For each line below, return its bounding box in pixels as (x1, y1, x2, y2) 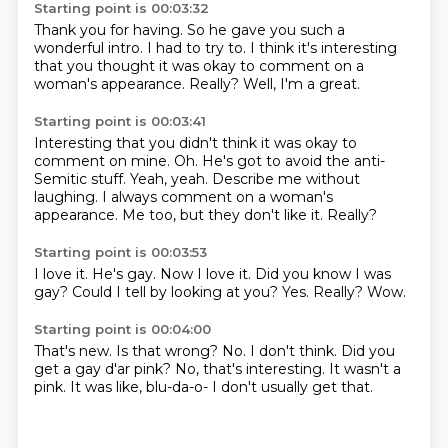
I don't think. (249, 342, 341, 360)
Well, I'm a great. (242, 75, 360, 93)
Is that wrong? (115, 342, 222, 360)
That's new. (33, 342, 116, 360)
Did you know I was (254, 265, 391, 283)
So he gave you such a (186, 21, 345, 39)
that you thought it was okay (33, 57, 240, 75)
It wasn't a (328, 360, 401, 378)
